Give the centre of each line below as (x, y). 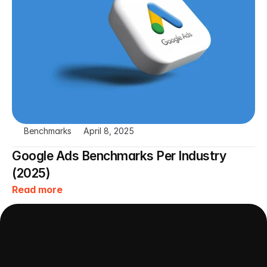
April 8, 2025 (109, 131)
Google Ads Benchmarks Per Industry (119, 156)
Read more (37, 190)
